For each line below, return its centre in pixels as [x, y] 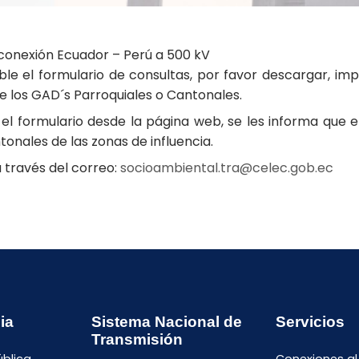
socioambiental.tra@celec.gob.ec [227, 168]
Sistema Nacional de [167, 322]
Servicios [310, 322]
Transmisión [137, 340]
